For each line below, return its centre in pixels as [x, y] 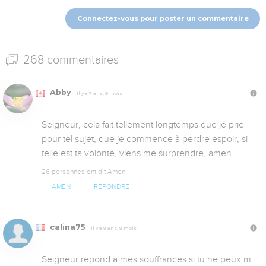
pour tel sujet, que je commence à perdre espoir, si [145, 139]
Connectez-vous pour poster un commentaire [163, 19]
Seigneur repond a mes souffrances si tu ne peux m [146, 259]
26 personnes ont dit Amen [83, 172]
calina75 [68, 227]
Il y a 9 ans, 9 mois [114, 228]
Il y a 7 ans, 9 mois [99, 94]
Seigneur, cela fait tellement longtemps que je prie [143, 125]
